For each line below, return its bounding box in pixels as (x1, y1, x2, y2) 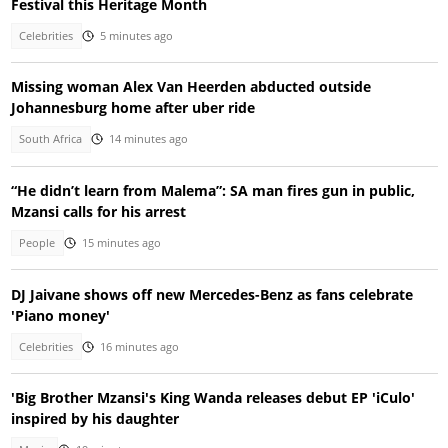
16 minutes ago (99, 339, 179, 354)
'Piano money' (10, 305, 110, 325)
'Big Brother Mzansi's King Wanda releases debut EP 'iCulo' (10, 388, 415, 408)
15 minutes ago (81, 236, 161, 251)
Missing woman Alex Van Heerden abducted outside (10, 77, 371, 97)
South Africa (19, 132, 83, 147)
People (19, 236, 56, 251)
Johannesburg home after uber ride (10, 98, 255, 118)
